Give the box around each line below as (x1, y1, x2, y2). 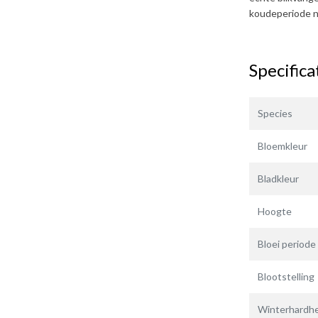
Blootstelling (258, 270, 314, 283)
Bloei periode (258, 238, 316, 250)
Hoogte (258, 205, 292, 217)
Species (258, 107, 292, 119)
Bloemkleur (258, 140, 307, 152)
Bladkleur (258, 172, 299, 185)
